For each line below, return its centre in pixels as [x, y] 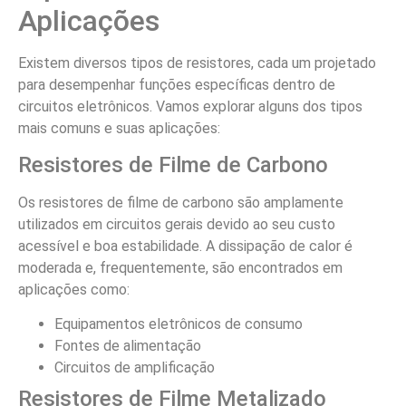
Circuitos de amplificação [135, 368]
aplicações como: [74, 289]
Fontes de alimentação [128, 346]
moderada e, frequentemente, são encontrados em [180, 267]
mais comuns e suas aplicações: [119, 128]
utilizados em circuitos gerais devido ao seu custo [177, 224]
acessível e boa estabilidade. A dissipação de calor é [185, 246]
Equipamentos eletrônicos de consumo [179, 324]
